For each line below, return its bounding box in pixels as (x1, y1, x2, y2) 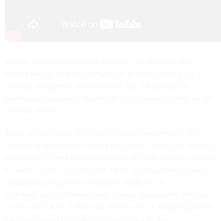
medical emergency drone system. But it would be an (5, 80, 188, 92)
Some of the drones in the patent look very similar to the (5, 127, 198, 139)
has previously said (56, 152, 121, 163)
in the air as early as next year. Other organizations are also (5, 164, 206, 176)
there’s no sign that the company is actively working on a (5, 68, 200, 79)
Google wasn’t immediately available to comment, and (5, 56, 191, 67)
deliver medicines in (97, 177, 166, 188)
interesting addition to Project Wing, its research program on (5, 93, 212, 104)
